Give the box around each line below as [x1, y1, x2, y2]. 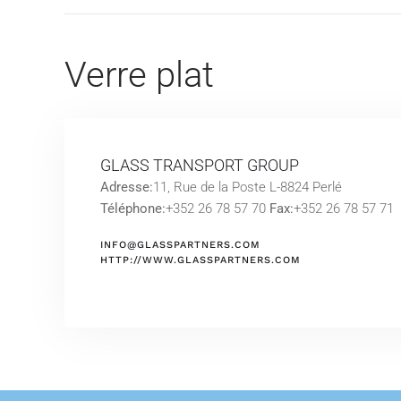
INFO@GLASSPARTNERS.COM [100, 239, 260, 251]
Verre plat [64, 54, 214, 96]
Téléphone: [100, 200, 166, 217]
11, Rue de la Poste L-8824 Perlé [153, 179, 342, 195]
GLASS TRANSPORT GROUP [100, 156, 299, 175]
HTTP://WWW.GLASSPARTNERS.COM [100, 254, 301, 266]
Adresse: [100, 179, 153, 195]
